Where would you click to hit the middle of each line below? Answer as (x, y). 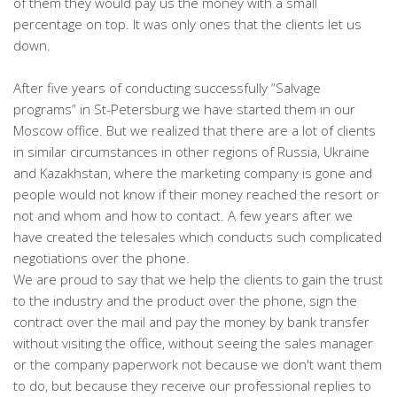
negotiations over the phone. (101, 258)
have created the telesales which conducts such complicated (198, 237)
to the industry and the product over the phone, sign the (185, 301)
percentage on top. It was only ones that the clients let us (187, 24)
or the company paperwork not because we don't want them (198, 365)
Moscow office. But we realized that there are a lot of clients (195, 131)
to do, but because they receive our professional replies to (192, 386)
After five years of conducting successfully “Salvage (167, 88)
